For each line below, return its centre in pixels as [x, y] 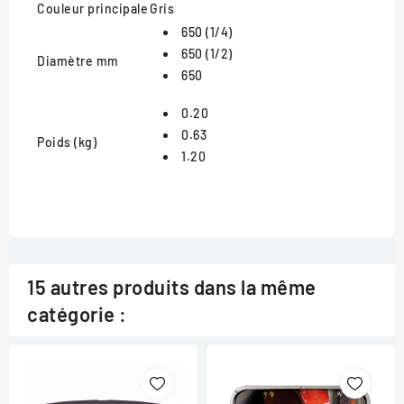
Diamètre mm [78, 60]
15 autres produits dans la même [172, 286]
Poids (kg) [67, 142]
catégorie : [77, 313]
